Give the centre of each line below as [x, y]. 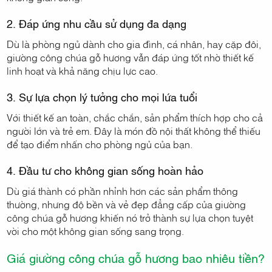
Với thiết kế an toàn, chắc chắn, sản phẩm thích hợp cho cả [135, 117]
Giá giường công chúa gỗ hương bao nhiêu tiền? [136, 258]
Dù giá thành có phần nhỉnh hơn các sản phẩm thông [123, 191]
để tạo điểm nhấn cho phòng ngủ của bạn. [100, 144]
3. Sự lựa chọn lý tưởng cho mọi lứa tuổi [102, 97]
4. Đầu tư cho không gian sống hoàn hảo [105, 170]
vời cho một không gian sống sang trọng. [96, 231]
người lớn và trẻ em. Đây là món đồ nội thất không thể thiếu [134, 131]
